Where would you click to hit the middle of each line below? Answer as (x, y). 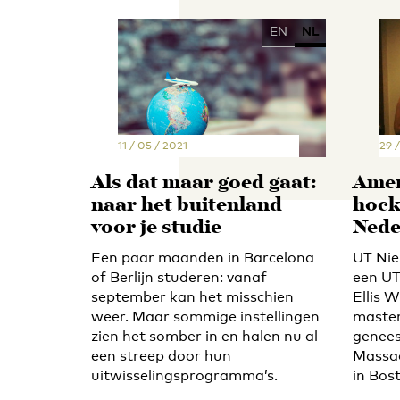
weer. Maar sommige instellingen (205, 316)
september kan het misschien (192, 296)
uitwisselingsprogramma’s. (184, 375)
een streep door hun (161, 355)
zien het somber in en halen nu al (204, 336)
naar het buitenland (187, 205)
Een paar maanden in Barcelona (203, 257)
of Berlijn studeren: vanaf (179, 277)
